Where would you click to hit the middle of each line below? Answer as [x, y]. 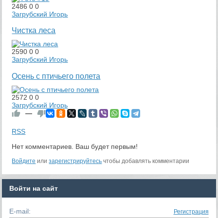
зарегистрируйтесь [75, 161]
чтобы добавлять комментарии [146, 161]
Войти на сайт [34, 188]
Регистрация [191, 211]
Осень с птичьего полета [56, 76]
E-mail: [20, 211]
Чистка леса [34, 30]
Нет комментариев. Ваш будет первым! [75, 146]
